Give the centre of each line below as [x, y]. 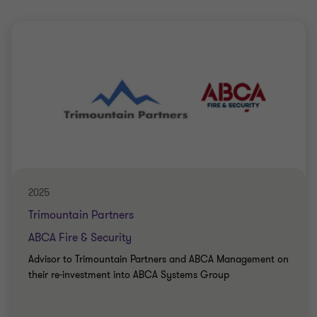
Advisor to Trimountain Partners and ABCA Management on [158, 259]
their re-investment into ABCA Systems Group [129, 275]
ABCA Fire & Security [80, 238]
